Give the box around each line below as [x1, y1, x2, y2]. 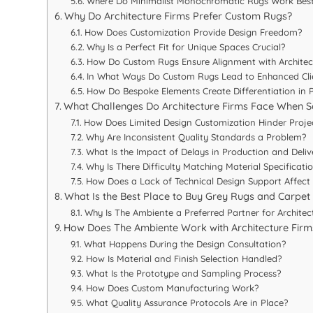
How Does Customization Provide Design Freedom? [84, 27, 302, 38]
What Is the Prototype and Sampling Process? [85, 268, 281, 279]
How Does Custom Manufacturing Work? [85, 282, 259, 294]
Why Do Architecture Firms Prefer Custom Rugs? [64, 10, 293, 23]
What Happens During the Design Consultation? [83, 238, 286, 250]
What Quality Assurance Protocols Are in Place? [85, 297, 288, 309]
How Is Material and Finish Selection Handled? [85, 253, 282, 265]
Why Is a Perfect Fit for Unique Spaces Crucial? [86, 41, 285, 53]
